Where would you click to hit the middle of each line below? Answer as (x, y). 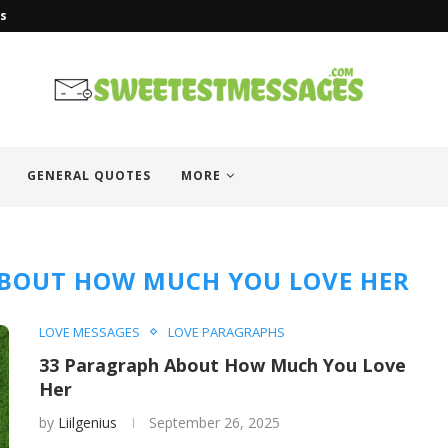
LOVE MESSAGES (89, 331)
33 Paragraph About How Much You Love (222, 364)
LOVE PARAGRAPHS (226, 331)
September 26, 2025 (214, 422)
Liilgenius (87, 422)
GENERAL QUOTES (89, 175)
